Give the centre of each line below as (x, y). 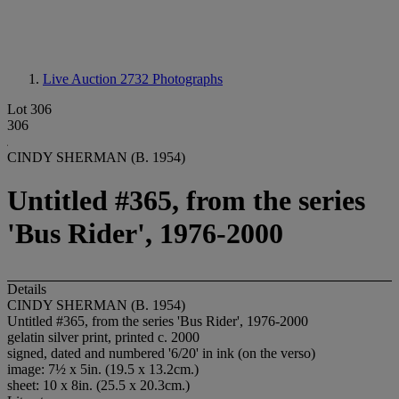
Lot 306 (29, 109)
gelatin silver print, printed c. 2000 (103, 337)
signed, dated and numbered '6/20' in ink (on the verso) (161, 353)
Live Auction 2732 (98, 79)
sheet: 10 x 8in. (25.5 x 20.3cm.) (98, 385)
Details (27, 289)
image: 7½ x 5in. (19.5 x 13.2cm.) (103, 369)
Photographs (187, 79)
